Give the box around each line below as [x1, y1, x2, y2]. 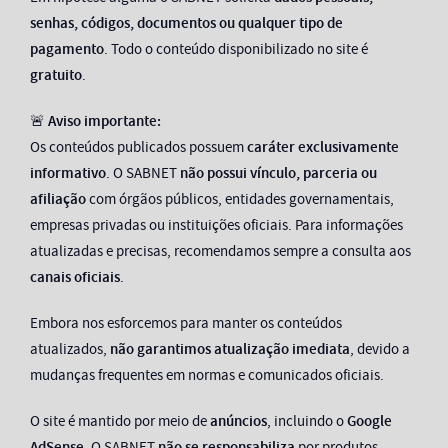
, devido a [350, 339, 410, 360]
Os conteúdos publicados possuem [30, 137, 247, 158]
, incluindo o [267, 411, 347, 432]
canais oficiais [30, 267, 120, 288]
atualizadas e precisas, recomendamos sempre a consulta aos [30, 241, 411, 262]
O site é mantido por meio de [30, 411, 210, 432]
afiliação [30, 189, 86, 210]
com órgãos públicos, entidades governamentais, [86, 189, 394, 210]
